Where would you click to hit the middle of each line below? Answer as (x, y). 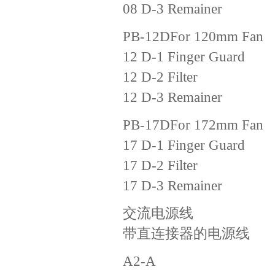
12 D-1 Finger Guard (184, 56)
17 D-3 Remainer (172, 185)
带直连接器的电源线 (186, 233)
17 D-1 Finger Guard (184, 145)
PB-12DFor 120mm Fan (193, 36)
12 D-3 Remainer (172, 97)
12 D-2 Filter (160, 77)
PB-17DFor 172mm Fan (193, 125)
